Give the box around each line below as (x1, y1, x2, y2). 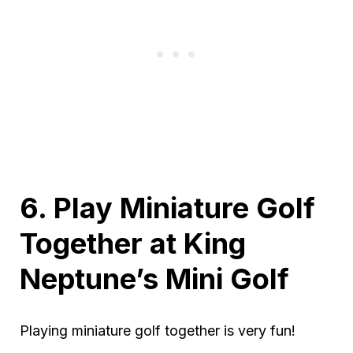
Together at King (20, 225, 246, 261)
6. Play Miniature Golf (20, 190, 315, 225)
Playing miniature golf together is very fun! (20, 321, 295, 339)
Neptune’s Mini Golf (20, 261, 289, 296)
